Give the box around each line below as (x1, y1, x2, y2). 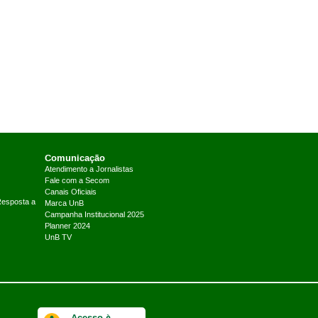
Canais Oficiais (44, 187, 97, 198)
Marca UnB (44, 199, 84, 209)
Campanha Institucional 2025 (44, 210, 144, 221)
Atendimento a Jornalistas (44, 165, 133, 175)
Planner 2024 (44, 221, 90, 232)
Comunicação (44, 152, 105, 165)
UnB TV (44, 233, 72, 243)
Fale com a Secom (44, 176, 109, 187)
